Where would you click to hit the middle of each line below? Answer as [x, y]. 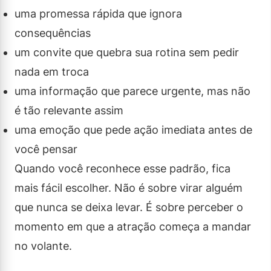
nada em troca [52, 71]
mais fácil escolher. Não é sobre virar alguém [129, 188]
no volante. [43, 246]
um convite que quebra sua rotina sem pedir [127, 52]
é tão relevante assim [69, 110]
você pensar [46, 149]
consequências [53, 33]
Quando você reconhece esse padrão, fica [122, 168]
